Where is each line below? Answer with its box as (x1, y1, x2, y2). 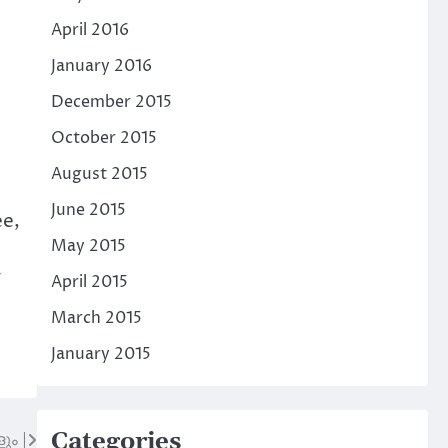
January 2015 (50, 342, 151, 365)
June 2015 (50, 198, 126, 221)
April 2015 (50, 270, 128, 293)
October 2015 (50, 126, 157, 149)
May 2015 (50, 234, 126, 257)
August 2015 (50, 162, 148, 185)
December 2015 (50, 90, 172, 113)
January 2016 (50, 54, 152, 77)
